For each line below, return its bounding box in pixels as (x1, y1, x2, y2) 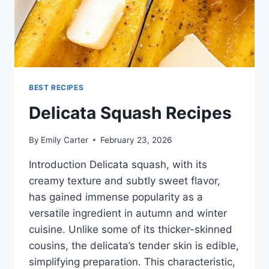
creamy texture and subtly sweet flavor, (29, 174, 220, 187)
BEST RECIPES (29, 83, 84, 92)
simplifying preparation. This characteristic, (29, 255, 235, 268)
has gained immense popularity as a (29, 190, 203, 203)
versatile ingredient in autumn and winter (29, 207, 227, 219)
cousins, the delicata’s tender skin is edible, (29, 239, 239, 252)
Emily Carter (41, 134, 89, 145)
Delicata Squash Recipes (29, 103, 232, 124)
